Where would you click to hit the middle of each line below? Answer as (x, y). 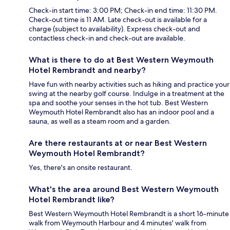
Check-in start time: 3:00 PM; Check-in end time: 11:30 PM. (123, 11)
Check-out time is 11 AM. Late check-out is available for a (118, 20)
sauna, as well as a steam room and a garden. (100, 121)
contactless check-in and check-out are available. (107, 38)
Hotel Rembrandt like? (72, 200)
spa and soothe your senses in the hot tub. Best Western (118, 103)
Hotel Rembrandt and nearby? (87, 70)
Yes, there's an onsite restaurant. (81, 168)
